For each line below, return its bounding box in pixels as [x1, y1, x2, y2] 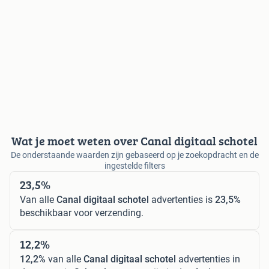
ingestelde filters [104, 161, 165, 171]
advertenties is [149, 194, 215, 206]
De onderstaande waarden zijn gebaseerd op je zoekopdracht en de [10, 150, 259, 160]
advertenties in [176, 253, 240, 265]
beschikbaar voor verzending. [20, 207, 144, 219]
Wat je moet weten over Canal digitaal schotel [11, 132, 258, 150]
